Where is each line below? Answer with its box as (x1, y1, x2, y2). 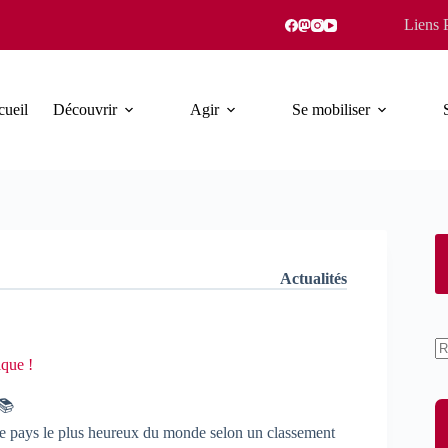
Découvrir (52, 101, 117, 118)
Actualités (279, 270, 347, 287)
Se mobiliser (291, 101, 370, 118)
